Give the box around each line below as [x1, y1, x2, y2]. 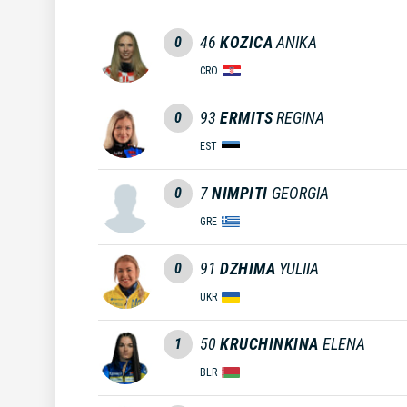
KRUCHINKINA [220, 333, 319, 353]
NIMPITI [212, 183, 268, 203]
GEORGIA [271, 183, 329, 203]
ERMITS [220, 107, 273, 127]
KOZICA [220, 32, 273, 52]
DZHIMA [220, 258, 275, 278]
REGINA [276, 107, 324, 127]
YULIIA [279, 258, 319, 278]
